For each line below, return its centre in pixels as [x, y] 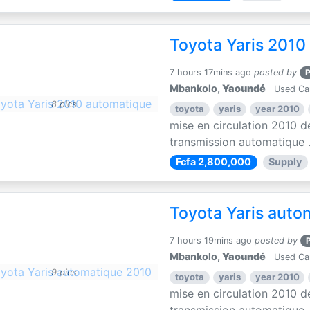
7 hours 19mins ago [211, 241]
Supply [285, 162]
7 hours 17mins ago [211, 73]
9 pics [64, 272]
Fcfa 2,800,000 [213, 162]
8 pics [64, 104]
